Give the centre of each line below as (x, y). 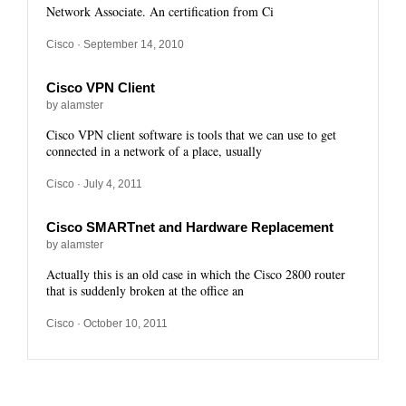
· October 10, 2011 (121, 324)
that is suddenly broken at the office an (145, 290)
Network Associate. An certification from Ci (160, 11)
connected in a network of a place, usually (154, 151)
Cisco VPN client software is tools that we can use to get (191, 135)
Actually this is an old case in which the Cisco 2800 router (196, 274)
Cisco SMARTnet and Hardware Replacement (190, 227)
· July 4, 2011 (108, 184)
